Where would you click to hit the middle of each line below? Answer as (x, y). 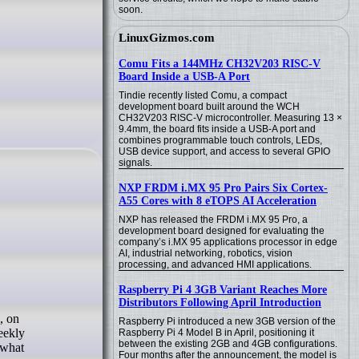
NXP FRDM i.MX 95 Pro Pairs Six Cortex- (223, 188)
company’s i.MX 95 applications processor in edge (228, 242)
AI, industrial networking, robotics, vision (206, 253)
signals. (135, 163)
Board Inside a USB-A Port (184, 77)
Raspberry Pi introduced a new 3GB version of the (227, 321)
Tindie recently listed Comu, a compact (203, 95)
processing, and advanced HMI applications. (215, 264)
